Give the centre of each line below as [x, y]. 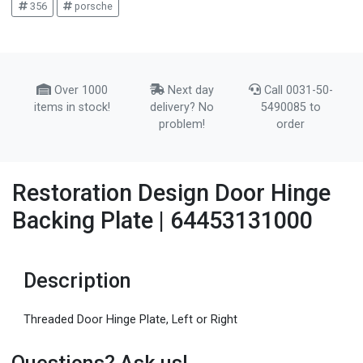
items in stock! [73, 107]
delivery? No [181, 107]
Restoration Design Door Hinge [171, 193]
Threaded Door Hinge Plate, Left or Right [131, 319]
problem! [181, 124]
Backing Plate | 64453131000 [162, 221]
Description [78, 281]
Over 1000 [80, 90]
